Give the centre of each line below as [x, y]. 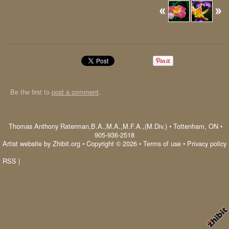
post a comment [75, 91]
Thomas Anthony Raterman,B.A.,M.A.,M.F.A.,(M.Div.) [88, 126]
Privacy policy [207, 143]
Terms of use [162, 143]
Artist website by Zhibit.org [41, 143]
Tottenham [189, 126]
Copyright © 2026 [112, 143]
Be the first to [31, 91]
